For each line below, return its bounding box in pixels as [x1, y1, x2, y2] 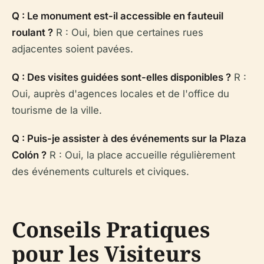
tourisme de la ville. [12, 104, 102, 116]
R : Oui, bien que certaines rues [53, 27, 203, 38]
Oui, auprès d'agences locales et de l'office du [12, 88, 229, 100]
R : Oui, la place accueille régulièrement [47, 149, 235, 161]
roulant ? [12, 27, 53, 38]
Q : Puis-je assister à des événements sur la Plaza [12, 133, 246, 144]
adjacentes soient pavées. [12, 43, 133, 55]
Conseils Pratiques [12, 215, 210, 244]
